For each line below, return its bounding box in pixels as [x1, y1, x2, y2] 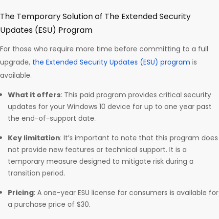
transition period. [8, 168, 65, 178]
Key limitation [8, 133, 60, 143]
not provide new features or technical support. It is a [8, 145, 187, 155]
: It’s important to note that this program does [60, 133, 218, 143]
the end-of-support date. [8, 113, 96, 124]
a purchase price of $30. [8, 199, 90, 210]
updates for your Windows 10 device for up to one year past [8, 102, 212, 112]
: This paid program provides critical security [61, 90, 211, 100]
